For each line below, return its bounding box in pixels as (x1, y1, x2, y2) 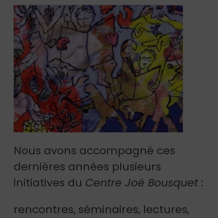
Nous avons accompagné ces (14, 143, 175, 159)
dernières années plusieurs (14, 159, 161, 175)
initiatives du (14, 175, 85, 191)
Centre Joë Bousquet (85, 175, 198, 191)
